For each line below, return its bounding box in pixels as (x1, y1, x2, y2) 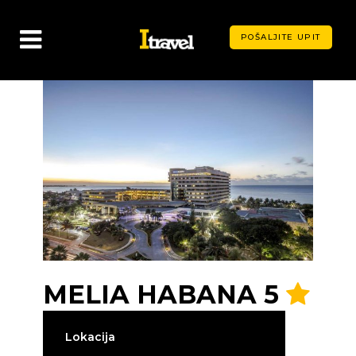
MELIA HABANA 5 (43, 278, 286, 310)
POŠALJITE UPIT (241, 32, 321, 43)
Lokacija (65, 329, 115, 344)
